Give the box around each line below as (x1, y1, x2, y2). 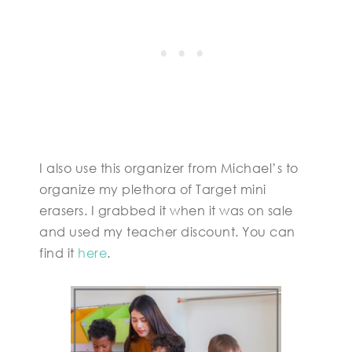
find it (39, 245, 78, 261)
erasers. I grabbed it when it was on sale (39, 203, 293, 218)
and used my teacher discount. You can (39, 224, 295, 240)
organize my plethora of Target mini (39, 181, 266, 197)
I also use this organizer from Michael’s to (39, 160, 299, 176)
